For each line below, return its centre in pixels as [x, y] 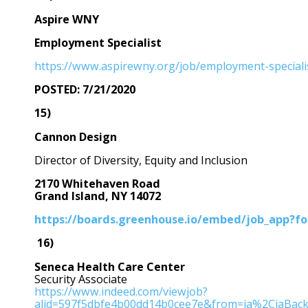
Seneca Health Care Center [110, 266]
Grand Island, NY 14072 [98, 196]
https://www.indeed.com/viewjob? [121, 291]
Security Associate [81, 279]
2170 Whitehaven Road [97, 184]
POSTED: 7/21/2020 [85, 90]
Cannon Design [76, 136]
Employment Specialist [98, 42]
